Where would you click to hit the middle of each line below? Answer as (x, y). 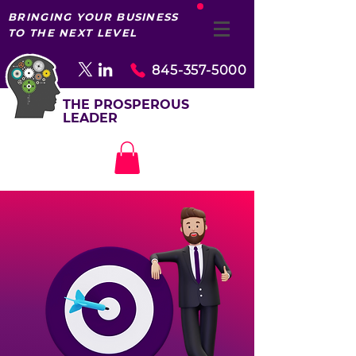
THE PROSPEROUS (126, 104)
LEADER (90, 118)
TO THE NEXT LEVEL (73, 33)
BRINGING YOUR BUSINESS (93, 17)
